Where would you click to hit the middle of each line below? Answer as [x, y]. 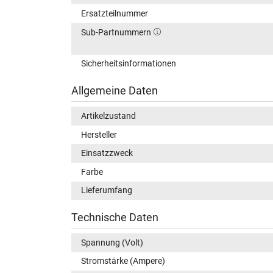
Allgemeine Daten [115, 91]
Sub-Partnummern [117, 32]
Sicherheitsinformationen [129, 64]
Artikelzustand [108, 115]
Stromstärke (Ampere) [123, 261]
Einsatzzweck [107, 153]
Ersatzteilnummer [115, 14]
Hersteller [99, 134]
